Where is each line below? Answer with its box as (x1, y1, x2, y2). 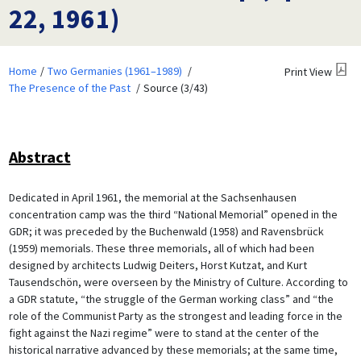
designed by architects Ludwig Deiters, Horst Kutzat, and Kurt (8, 257, 307, 272)
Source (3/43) (143, 80, 208, 95)
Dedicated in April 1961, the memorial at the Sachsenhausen (8, 189, 297, 205)
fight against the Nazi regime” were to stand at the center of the (8, 325, 319, 340)
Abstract (8, 146, 71, 167)
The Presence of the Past (8, 80, 131, 95)
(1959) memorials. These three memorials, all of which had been (8, 240, 314, 255)
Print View (284, 64, 332, 79)
